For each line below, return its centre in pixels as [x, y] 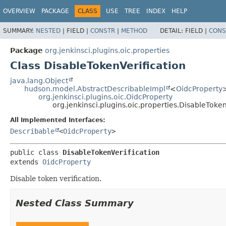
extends [26, 162]
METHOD [134, 31]
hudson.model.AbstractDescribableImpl [95, 89]
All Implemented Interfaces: [58, 120]
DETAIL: [173, 31]
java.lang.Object [39, 80]
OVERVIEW [19, 11]
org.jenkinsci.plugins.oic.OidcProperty [105, 97]
